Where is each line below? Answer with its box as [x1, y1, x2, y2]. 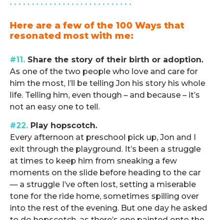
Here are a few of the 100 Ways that [10, 20, 184, 31]
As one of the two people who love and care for [10, 66, 198, 76]
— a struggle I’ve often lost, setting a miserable [10, 180, 196, 190]
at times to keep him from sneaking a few [10, 156, 177, 166]
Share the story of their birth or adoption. [25, 55, 203, 64]
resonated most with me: [10, 30, 134, 41]
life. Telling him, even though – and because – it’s [10, 90, 200, 100]
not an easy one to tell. [10, 102, 100, 111]
